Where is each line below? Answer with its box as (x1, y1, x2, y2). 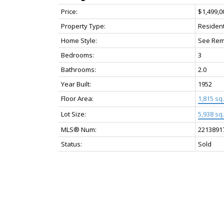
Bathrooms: (61, 65, 96, 74)
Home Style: (61, 36, 97, 45)
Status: (61, 139, 82, 148)
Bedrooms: (61, 50, 94, 59)
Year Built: (61, 79, 91, 88)
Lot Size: (61, 109, 86, 118)
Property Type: (61, 21, 105, 30)
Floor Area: (61, 94, 93, 103)
